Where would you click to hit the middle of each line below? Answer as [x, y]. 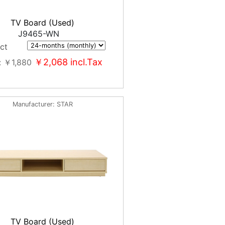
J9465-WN [38, 34]
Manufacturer [32, 104]
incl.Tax [85, 62]
